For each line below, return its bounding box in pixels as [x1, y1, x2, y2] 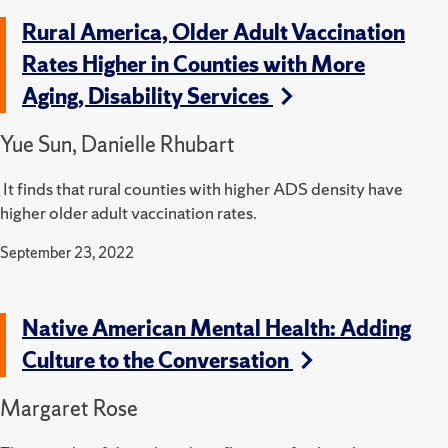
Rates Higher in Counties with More [22, 49, 365, 79]
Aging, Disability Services [22, 81, 273, 111]
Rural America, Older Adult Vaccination [22, 17, 405, 47]
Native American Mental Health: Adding [22, 313, 411, 343]
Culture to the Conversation [22, 345, 293, 375]
